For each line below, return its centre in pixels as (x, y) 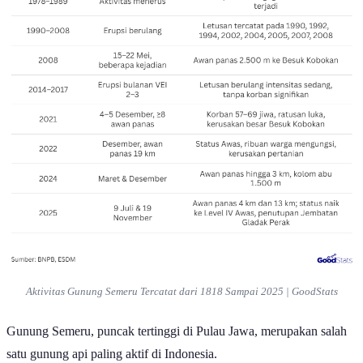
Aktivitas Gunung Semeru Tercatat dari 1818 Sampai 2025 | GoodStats (181, 292)
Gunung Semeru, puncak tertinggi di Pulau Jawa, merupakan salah (177, 331)
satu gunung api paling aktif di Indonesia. (113, 354)
